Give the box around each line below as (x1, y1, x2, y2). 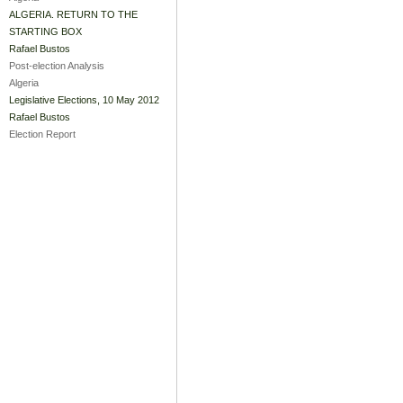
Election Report (9, 129, 76, 140)
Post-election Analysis (9, 60, 104, 72)
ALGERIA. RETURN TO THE (9, 9, 138, 21)
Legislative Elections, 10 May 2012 (9, 94, 159, 106)
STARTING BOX (9, 26, 82, 38)
